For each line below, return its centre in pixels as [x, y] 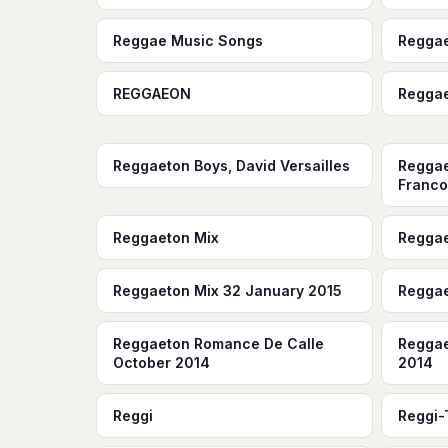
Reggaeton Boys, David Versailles [231, 165]
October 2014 [161, 362]
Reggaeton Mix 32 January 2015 [227, 290]
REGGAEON [152, 93]
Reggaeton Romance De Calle [218, 343]
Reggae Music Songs [188, 40]
